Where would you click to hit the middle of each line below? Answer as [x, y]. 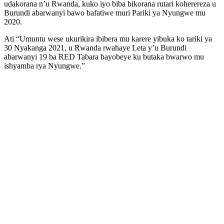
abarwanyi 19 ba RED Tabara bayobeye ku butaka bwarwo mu [104, 56]
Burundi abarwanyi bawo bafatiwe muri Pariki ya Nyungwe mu [105, 12]
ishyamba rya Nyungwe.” [44, 65]
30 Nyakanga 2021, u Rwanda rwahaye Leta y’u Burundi [95, 47]
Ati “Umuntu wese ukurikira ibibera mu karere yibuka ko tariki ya [108, 38]
